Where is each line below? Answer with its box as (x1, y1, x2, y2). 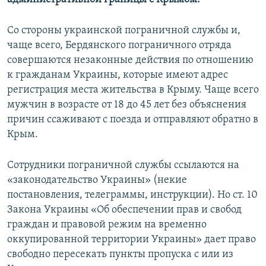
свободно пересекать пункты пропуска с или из (7, 248, 233, 260)
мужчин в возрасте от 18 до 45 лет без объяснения (7, 99, 246, 110)
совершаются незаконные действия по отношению (7, 54, 254, 66)
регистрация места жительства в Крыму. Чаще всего (7, 84, 259, 96)
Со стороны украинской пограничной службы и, (7, 24, 240, 36)
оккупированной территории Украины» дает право (7, 233, 256, 245)
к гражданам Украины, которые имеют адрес (7, 69, 228, 81)
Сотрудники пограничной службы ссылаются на (7, 159, 239, 171)
